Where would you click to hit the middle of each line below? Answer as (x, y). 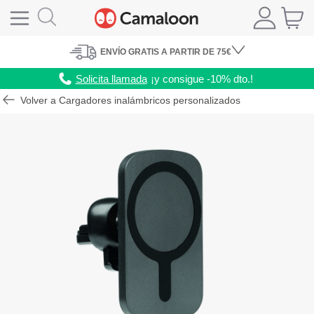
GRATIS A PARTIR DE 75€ (180, 52)
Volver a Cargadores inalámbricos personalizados (129, 101)
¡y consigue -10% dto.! (202, 78)
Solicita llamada (111, 78)
